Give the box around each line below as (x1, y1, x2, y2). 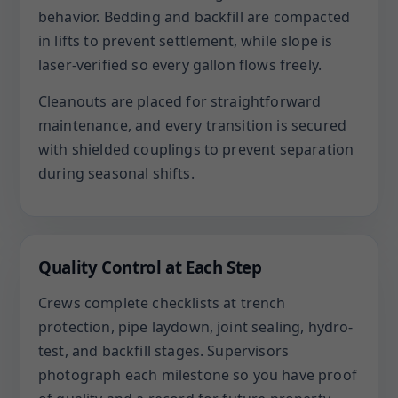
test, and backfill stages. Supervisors (38, 341, 290, 361)
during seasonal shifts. (38, 163, 195, 183)
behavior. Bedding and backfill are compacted (38, 7, 351, 27)
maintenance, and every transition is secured (38, 115, 347, 135)
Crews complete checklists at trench (38, 293, 286, 313)
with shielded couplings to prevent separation (38, 139, 354, 159)
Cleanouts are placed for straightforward (38, 92, 322, 111)
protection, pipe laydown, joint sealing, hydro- (38, 317, 354, 337)
